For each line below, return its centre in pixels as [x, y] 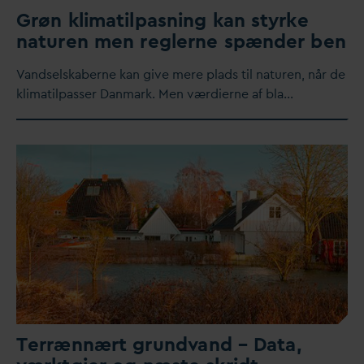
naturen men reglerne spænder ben [181, 41]
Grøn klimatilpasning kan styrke [162, 19]
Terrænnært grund [102, 344]
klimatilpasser [58, 93]
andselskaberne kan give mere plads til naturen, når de [184, 74]
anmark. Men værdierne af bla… [201, 93]
